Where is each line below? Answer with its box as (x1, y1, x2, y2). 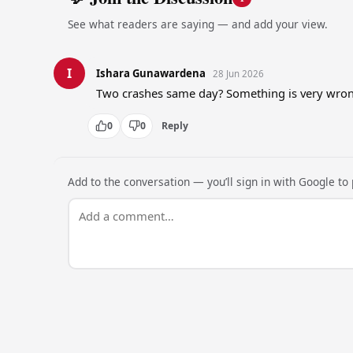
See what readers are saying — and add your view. (67, 17, 328, 32)
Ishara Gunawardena (95, 65, 206, 80)
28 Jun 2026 (212, 67, 264, 80)
